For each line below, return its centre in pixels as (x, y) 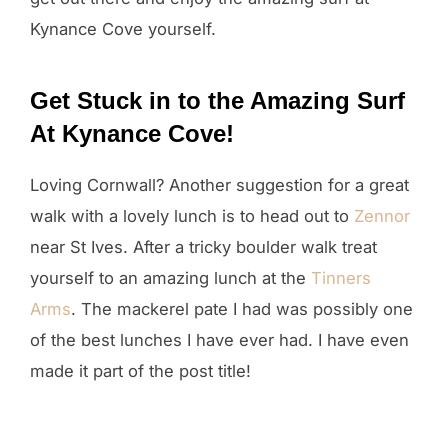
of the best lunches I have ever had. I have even (219, 339)
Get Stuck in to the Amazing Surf (217, 100)
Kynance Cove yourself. (123, 28)
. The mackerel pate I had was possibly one (242, 308)
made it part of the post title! (140, 370)
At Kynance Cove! (132, 133)
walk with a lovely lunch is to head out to (192, 215)
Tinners (341, 277)
